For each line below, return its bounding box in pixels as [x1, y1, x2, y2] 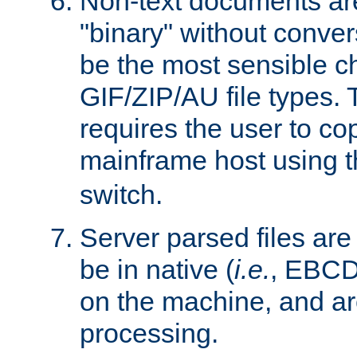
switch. [80, 178, 163, 210]
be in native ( [80, 253, 234, 284]
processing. [80, 317, 218, 348]
